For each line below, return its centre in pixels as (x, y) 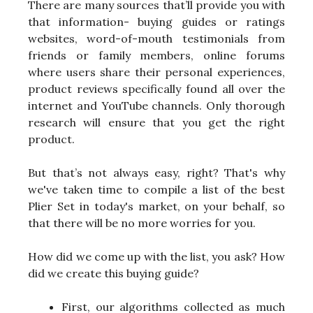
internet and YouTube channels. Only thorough (156, 106)
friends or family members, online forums (156, 56)
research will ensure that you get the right (156, 123)
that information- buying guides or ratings (156, 22)
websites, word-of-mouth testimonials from (156, 39)
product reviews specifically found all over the (156, 89)
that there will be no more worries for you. (142, 223)
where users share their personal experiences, (156, 72)
